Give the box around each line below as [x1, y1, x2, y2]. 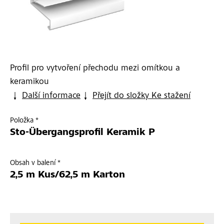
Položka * [10, 117, 38, 125]
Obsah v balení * [10, 159, 60, 167]
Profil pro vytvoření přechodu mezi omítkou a [10, 64, 180, 73]
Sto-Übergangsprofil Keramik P [10, 128, 155, 138]
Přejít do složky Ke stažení [92, 91, 190, 101]
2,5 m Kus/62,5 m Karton [10, 170, 125, 181]
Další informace [22, 91, 80, 101]
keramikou [10, 77, 49, 87]
